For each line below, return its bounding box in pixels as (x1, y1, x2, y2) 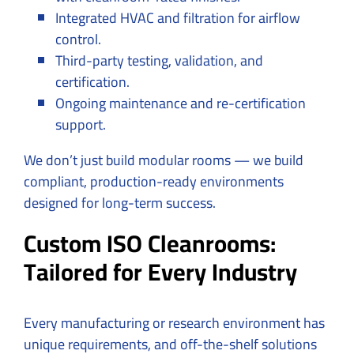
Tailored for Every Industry (24, 249, 297, 294)
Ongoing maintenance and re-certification (55, 89, 306, 116)
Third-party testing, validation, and (55, 47, 263, 73)
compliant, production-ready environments (24, 168, 284, 194)
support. (55, 111, 106, 137)
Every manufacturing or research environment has (24, 309, 325, 336)
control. (55, 25, 101, 52)
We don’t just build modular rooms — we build (24, 146, 303, 173)
